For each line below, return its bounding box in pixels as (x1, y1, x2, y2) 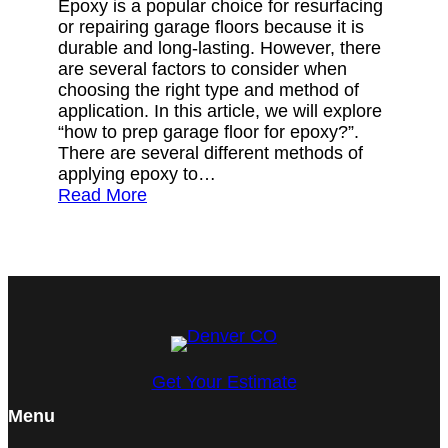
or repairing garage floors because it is (58, 17, 364, 38)
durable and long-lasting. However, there (58, 38, 381, 59)
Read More (58, 185, 147, 206)
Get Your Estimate (151, 372, 297, 393)
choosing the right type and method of (58, 80, 359, 101)
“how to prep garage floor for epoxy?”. (58, 122, 359, 143)
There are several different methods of (58, 143, 363, 164)
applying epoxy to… (58, 164, 216, 185)
